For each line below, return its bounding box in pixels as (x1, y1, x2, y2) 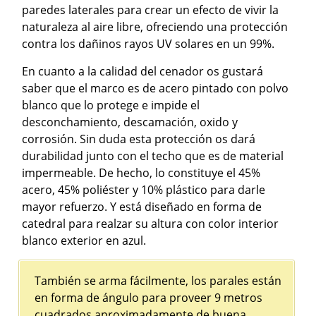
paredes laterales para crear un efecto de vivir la (22, 1, 279, 18)
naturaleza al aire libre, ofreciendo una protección (22, 18, 288, 35)
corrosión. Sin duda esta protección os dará (22, 130, 256, 147)
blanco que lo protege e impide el (22, 97, 200, 113)
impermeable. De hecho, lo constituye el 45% (22, 164, 261, 181)
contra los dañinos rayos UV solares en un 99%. (22, 35, 275, 51)
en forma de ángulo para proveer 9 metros (35, 289, 263, 305)
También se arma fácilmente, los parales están (35, 272, 282, 288)
